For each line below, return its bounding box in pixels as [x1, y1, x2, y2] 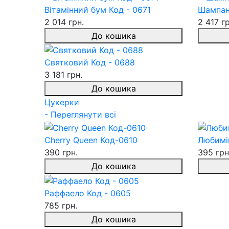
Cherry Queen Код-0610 [44, 135, 138, 146]
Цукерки [44, 97, 79, 108]
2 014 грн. [44, 16, 84, 27]
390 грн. [44, 147, 78, 158]
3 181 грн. [44, 70, 82, 80]
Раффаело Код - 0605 [44, 188, 131, 198]
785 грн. [44, 200, 77, 211]
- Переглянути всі [44, 109, 116, 120]
